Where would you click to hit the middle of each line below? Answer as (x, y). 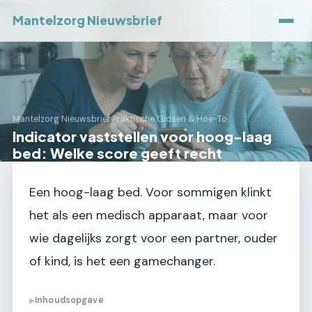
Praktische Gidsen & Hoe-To (170, 119)
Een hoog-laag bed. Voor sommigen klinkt (150, 192)
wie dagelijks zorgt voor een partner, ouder (154, 238)
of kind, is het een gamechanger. (122, 261)
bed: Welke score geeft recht (117, 153)
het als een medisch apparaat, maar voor (149, 215)
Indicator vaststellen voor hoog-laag (142, 136)
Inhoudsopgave (69, 301)
